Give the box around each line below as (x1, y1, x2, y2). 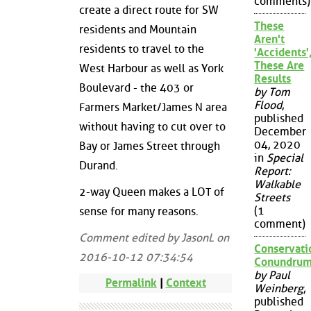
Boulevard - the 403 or (79, 81, 194, 95)
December (254, 125, 307, 139)
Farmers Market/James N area (79, 101, 227, 115)
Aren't (254, 33, 285, 47)
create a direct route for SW (79, 3, 219, 17)
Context (165, 276, 206, 290)
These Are (254, 59, 305, 73)
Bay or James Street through (79, 140, 220, 153)
